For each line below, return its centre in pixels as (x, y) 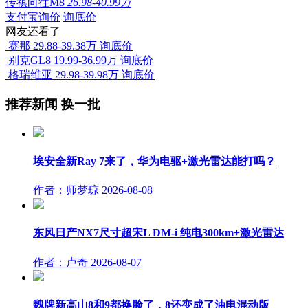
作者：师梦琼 (66, 190)
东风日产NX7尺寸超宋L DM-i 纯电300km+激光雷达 (158, 233)
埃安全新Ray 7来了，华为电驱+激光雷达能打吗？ (154, 161)
